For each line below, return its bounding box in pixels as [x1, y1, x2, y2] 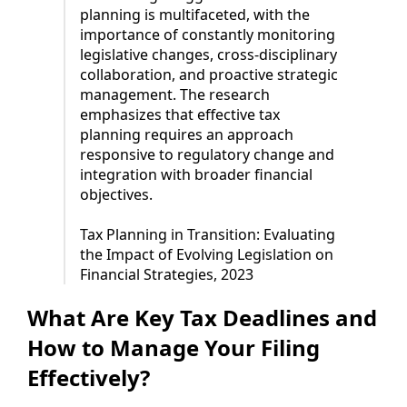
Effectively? [27, 362, 150, 393]
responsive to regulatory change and [80, 144, 334, 165]
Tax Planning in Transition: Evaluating [80, 224, 335, 245]
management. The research [80, 84, 270, 105]
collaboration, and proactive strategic [80, 65, 338, 85]
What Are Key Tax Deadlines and [27, 303, 377, 333]
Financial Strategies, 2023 [80, 264, 253, 285]
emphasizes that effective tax [80, 104, 280, 125]
